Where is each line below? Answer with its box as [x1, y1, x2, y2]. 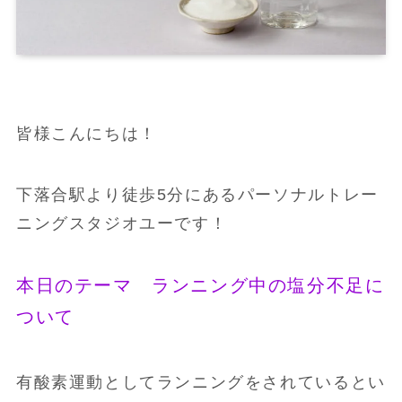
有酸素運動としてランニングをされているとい [15, 373, 386, 392]
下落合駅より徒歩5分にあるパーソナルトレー [15, 185, 379, 204]
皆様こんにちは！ [15, 124, 157, 143]
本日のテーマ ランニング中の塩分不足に [15, 275, 385, 295]
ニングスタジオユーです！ [15, 214, 228, 232]
